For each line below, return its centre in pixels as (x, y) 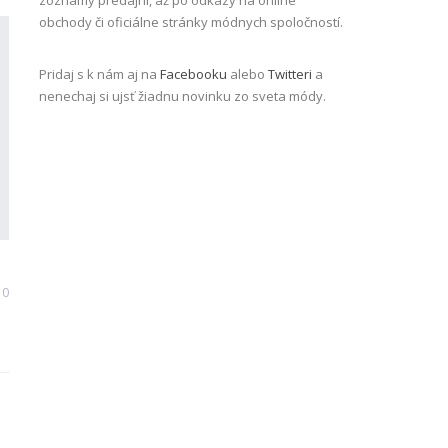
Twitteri (289, 74)
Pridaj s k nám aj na (99, 74)
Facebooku (193, 74)
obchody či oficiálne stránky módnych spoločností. (190, 22)
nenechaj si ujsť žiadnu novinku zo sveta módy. (182, 96)
